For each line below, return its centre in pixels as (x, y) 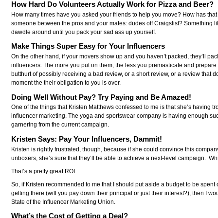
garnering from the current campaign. (60, 125)
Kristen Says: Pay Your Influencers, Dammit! (87, 139)
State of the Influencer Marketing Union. (64, 202)
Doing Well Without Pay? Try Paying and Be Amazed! (101, 97)
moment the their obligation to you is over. (66, 83)
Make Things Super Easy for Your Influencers (88, 46)
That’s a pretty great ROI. (44, 171)
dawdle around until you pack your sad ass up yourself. (84, 32)
